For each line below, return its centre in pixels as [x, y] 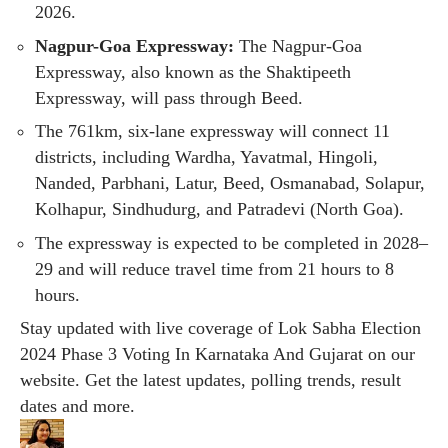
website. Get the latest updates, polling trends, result [210, 380]
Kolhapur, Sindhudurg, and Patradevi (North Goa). [219, 209]
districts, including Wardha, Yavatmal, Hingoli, [206, 157]
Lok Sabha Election [349, 328]
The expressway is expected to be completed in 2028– [231, 242]
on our [391, 354]
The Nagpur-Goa [298, 45]
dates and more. [77, 406]
